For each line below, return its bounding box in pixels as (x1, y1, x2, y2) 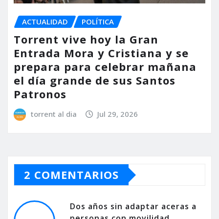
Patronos (14, 87, 66, 102)
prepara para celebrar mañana (14, 59, 197, 74)
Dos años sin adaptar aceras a (70, 201, 197, 212)
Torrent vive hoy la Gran (14, 32, 158, 47)
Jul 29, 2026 (97, 109, 138, 119)
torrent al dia (30, 109, 77, 119)
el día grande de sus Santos (14, 73, 175, 88)
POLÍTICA (82, 16, 114, 26)
